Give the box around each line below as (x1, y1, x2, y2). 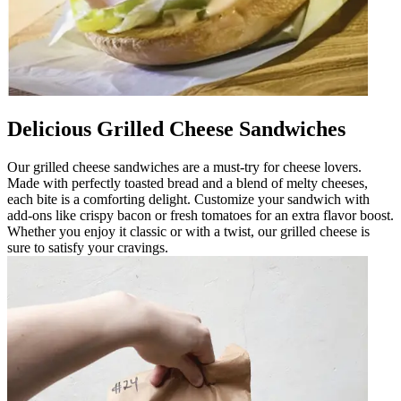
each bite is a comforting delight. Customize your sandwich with (7, 191, 370, 207)
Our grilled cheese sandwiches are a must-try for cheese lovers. (7, 158, 362, 175)
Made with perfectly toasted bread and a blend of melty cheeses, (7, 175, 368, 191)
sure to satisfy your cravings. (7, 239, 168, 255)
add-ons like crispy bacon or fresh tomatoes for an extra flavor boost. (7, 207, 394, 223)
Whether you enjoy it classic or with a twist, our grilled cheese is (7, 223, 370, 239)
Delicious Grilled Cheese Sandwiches (7, 116, 346, 141)
